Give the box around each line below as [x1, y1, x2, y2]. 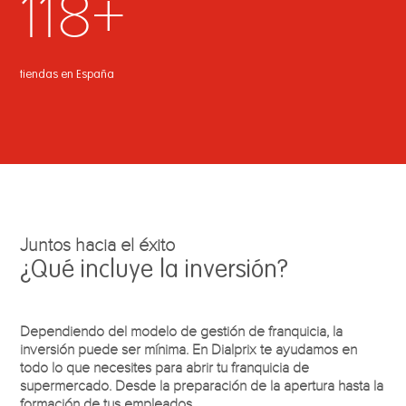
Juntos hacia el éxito [20, 234, 176, 256]
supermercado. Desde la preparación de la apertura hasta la [20, 377, 384, 394]
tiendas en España [20, 68, 115, 81]
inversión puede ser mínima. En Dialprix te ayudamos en [20, 341, 358, 358]
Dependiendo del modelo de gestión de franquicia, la [20, 323, 343, 340]
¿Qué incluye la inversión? [20, 257, 289, 283]
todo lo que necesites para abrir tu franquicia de [20, 359, 310, 376]
